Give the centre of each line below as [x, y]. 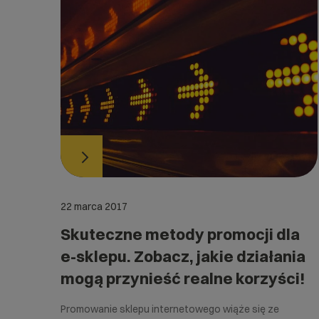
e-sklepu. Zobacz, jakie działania [183, 256]
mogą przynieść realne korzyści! [183, 278]
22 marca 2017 [94, 206]
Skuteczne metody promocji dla [180, 234]
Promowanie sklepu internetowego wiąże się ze [170, 309]
